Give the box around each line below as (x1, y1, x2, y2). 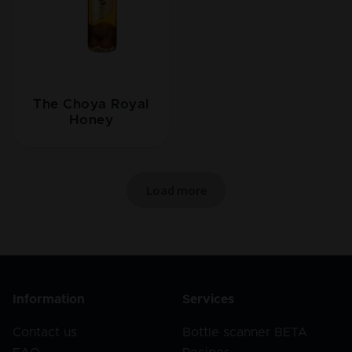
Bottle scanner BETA (182, 326, 307, 339)
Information (13, 293, 85, 306)
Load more (145, 182, 207, 199)
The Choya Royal (33, 97, 149, 112)
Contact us (13, 326, 77, 339)
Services (182, 293, 234, 306)
